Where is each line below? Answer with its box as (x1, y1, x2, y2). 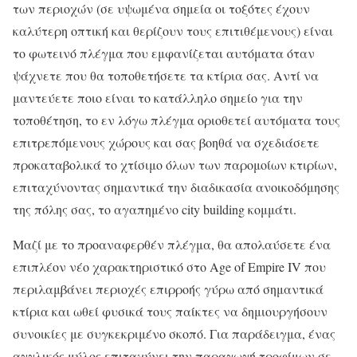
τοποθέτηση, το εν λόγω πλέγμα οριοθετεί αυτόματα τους (13, 111, 340, 128)
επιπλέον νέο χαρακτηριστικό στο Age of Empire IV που (13, 257, 326, 275)
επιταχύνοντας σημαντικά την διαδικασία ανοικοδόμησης (13, 178, 339, 195)
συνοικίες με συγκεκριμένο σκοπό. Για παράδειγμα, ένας (13, 324, 335, 342)
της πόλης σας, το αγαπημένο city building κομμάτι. (13, 200, 296, 218)
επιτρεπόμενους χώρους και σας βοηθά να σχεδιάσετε (13, 133, 320, 151)
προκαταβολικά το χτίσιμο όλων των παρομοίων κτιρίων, (13, 155, 337, 173)
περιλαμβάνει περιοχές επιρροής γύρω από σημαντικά (13, 280, 324, 297)
